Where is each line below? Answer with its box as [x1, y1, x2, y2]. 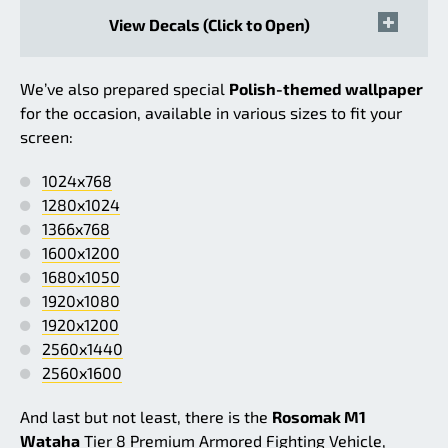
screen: [20, 126, 73, 146]
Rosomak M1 [272, 406, 366, 426]
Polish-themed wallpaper [229, 78, 423, 98]
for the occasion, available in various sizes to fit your [20, 102, 402, 122]
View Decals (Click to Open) [108, 14, 310, 34]
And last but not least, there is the [20, 406, 272, 426]
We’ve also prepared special [20, 78, 229, 98]
